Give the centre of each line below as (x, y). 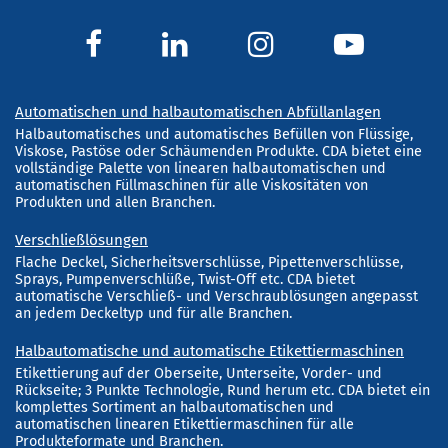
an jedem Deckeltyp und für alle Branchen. (153, 313)
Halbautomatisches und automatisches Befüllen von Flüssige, (214, 134)
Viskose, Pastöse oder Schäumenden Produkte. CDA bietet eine (218, 151)
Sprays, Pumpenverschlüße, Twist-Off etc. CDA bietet (185, 279)
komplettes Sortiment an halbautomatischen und (174, 407)
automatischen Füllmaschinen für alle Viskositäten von (191, 185)
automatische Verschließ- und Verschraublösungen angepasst (216, 296)
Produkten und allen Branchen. (115, 202)
